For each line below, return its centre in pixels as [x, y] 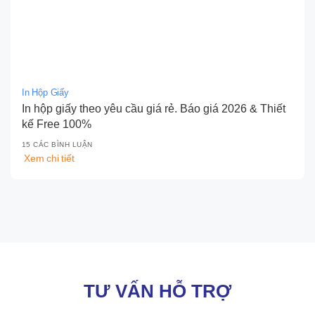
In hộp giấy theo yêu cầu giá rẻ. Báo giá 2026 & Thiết [154, 108]
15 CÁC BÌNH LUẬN [57, 145]
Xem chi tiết [49, 159]
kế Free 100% [57, 124]
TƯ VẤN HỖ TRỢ [157, 291]
